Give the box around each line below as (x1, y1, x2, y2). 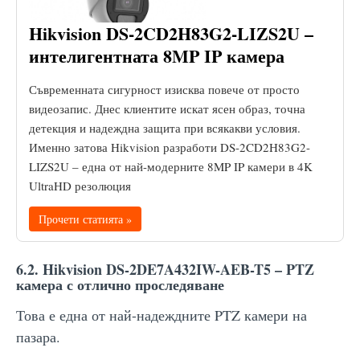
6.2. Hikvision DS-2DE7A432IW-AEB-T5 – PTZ (16, 258, 314, 280)
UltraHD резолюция (29, 177, 131, 194)
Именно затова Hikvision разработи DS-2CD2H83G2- (29, 138, 310, 155)
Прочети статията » (39, 211, 132, 227)
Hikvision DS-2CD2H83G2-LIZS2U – (29, 19, 313, 47)
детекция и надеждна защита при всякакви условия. (29, 119, 301, 136)
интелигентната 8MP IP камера (29, 42, 284, 69)
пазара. (16, 326, 60, 346)
